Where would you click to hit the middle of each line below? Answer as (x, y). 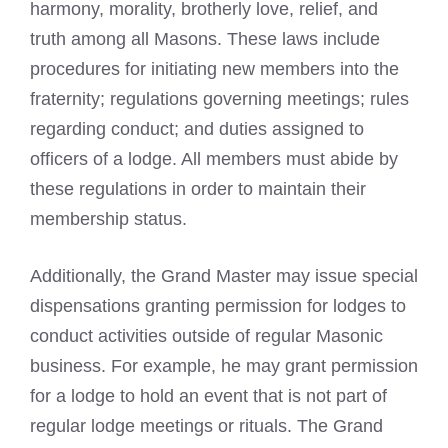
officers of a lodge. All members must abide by (214, 159)
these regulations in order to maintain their (198, 189)
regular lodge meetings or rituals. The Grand (206, 426)
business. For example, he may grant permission (224, 366)
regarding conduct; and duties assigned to (197, 129)
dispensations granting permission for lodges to (218, 306)
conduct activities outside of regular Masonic (206, 336)
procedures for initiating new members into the (214, 69)
